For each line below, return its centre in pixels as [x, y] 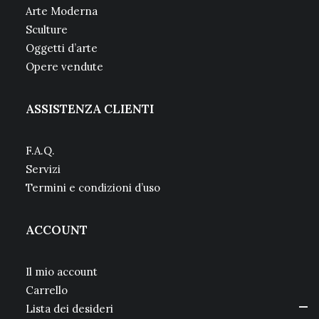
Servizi [43, 169]
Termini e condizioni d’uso [93, 188]
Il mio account [62, 272]
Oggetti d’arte [62, 48]
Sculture [47, 30]
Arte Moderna [62, 11]
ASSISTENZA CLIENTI [90, 109]
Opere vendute [64, 67]
